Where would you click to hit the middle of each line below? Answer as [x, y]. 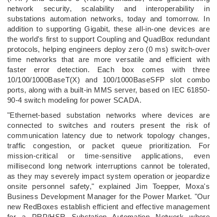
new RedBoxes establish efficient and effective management [108, 206]
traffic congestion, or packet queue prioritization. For [108, 145]
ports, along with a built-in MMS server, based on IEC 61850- [108, 90]
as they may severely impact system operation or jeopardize [108, 176]
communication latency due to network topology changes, [108, 135]
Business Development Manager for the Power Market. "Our [108, 196]
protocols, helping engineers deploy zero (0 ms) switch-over [108, 49]
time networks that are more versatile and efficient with [108, 59]
